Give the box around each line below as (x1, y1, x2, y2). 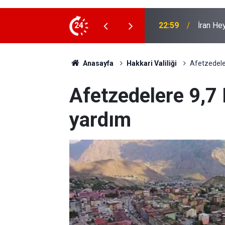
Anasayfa (81, 59, 114, 67)
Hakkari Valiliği (126, 59, 177, 67)
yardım (69, 108, 131, 132)
